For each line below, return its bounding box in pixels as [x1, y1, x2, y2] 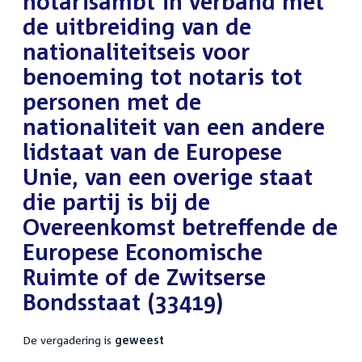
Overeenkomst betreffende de [23, 213, 338, 241]
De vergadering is [23, 333, 115, 347]
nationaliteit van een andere [23, 113, 325, 141]
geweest [115, 333, 164, 347]
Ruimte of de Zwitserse [23, 263, 266, 291]
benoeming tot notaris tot [23, 63, 302, 90]
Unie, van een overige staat [23, 163, 313, 191]
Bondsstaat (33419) [23, 288, 223, 316]
